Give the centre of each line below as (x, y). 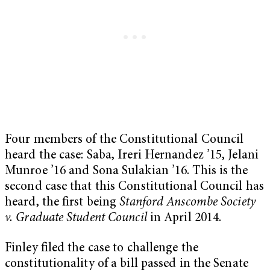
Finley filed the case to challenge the (102, 248)
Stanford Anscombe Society (187, 202)
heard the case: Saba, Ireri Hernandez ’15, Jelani (132, 155)
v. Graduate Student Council (76, 218)
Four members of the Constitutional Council (124, 140)
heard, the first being (62, 202)
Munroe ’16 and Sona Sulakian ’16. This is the (127, 171)
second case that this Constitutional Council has (134, 187)
